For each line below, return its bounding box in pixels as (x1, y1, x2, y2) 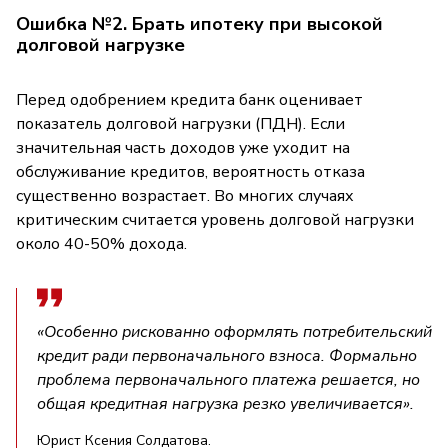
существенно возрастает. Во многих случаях (16, 184, 354, 207)
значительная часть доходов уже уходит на (16, 136, 350, 159)
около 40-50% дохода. (16, 232, 187, 255)
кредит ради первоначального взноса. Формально (37, 344, 417, 367)
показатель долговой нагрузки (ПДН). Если (16, 112, 345, 135)
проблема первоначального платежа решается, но (37, 368, 420, 391)
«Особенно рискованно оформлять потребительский (37, 320, 432, 343)
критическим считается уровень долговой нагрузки (16, 208, 414, 231)
